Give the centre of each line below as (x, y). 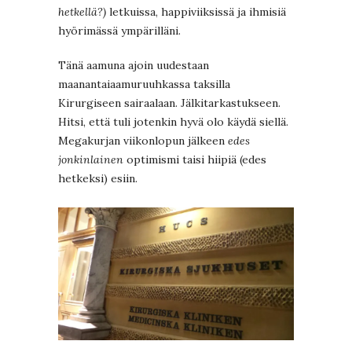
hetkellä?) (82, 12)
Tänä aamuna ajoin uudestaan (134, 66)
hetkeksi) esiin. (98, 179)
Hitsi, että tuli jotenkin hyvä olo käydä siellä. (173, 122)
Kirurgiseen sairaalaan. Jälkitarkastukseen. (169, 103)
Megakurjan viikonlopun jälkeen (143, 141)
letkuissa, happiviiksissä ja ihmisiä (196, 12)
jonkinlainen (91, 160)
